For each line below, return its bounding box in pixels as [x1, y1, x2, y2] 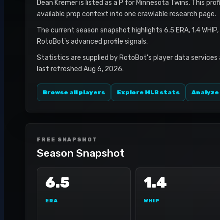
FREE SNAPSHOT [37, 137, 98, 143]
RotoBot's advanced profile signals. [37, 37, 148, 46]
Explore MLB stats [117, 89, 180, 96]
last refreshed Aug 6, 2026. [37, 65, 124, 73]
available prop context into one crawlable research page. [37, 10, 216, 18]
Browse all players [43, 89, 105, 96]
